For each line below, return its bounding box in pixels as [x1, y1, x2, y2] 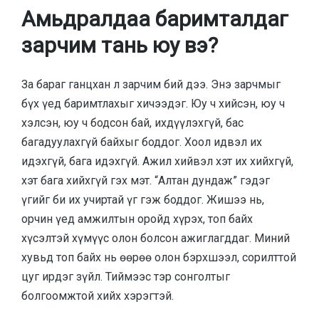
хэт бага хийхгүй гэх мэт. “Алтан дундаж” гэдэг [21, 173, 270, 187]
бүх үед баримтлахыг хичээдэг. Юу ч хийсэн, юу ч [21, 96, 285, 110]
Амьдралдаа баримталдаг [21, 6, 288, 32]
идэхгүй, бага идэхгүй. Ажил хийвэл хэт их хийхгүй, [21, 154, 293, 168]
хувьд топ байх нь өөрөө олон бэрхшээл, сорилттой [21, 250, 296, 264]
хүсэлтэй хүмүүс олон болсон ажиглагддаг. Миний [21, 231, 290, 245]
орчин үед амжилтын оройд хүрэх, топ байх [21, 211, 253, 226]
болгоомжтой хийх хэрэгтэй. [21, 288, 177, 303]
